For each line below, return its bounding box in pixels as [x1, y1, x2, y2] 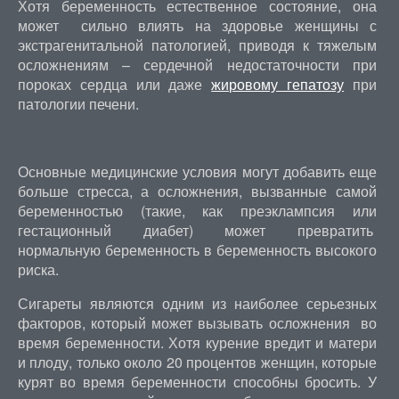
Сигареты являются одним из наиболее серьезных [17, 293, 377, 313]
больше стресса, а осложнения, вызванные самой [17, 181, 377, 201]
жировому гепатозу [211, 74, 345, 94]
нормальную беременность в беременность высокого [17, 240, 377, 260]
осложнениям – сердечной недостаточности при [17, 54, 377, 75]
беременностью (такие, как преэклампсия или [17, 200, 377, 221]
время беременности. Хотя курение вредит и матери [17, 332, 377, 353]
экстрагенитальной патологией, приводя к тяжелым [17, 35, 377, 55]
